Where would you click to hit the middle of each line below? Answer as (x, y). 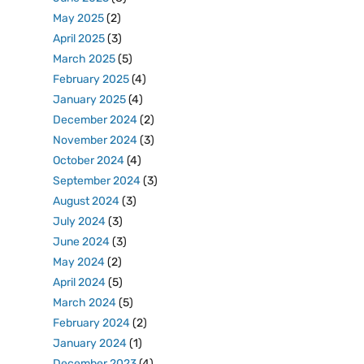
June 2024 (81, 242)
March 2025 (84, 59)
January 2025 (89, 100)
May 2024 (79, 262)
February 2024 (91, 323)
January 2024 (90, 343)
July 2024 (79, 221)
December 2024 (95, 120)
